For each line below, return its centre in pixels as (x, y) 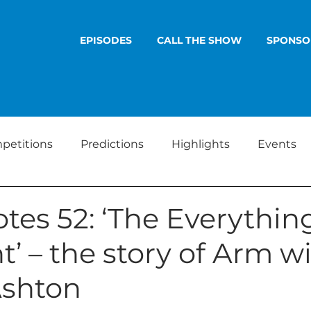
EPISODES (106, 40)
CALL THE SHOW (199, 40)
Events (277, 144)
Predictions (112, 144)
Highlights (201, 144)
